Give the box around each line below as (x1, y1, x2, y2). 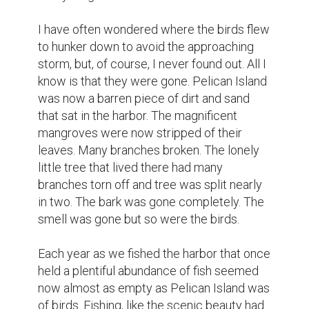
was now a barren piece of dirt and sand (38, 91, 250, 106)
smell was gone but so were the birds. (38, 212, 239, 227)
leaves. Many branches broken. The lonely (38, 143, 259, 158)
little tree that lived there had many (38, 160, 223, 175)
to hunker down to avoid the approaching (38, 39, 254, 54)
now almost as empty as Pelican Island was (38, 281, 270, 296)
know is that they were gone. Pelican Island (38, 74, 267, 89)
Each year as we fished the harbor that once (38, 246, 270, 261)
